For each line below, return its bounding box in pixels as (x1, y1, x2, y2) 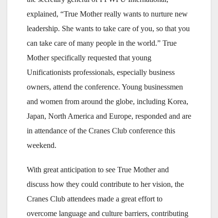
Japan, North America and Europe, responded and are (27, 112, 191, 121)
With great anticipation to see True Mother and (27, 165, 169, 174)
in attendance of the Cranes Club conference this (27, 127, 175, 135)
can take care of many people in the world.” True (27, 39, 177, 48)
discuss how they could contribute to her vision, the (27, 180, 184, 189)
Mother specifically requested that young (27, 54, 151, 62)
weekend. (27, 141, 56, 150)
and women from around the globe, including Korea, (27, 97, 188, 106)
